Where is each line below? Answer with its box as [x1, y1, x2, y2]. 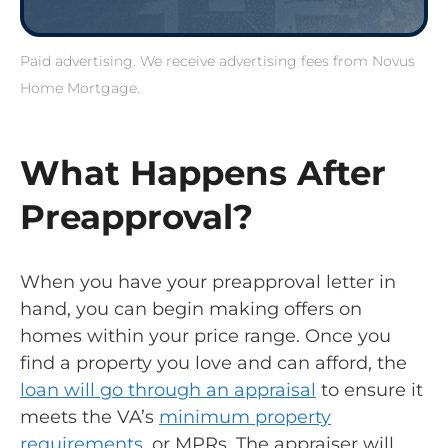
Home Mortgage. [20, 78, 140, 97]
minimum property [159, 405, 331, 428]
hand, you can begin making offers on [20, 297, 362, 320]
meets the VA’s [20, 405, 159, 428]
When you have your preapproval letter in [20, 270, 396, 293]
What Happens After [20, 151, 386, 194]
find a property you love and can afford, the [20, 351, 407, 374]
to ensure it [316, 378, 423, 401]
